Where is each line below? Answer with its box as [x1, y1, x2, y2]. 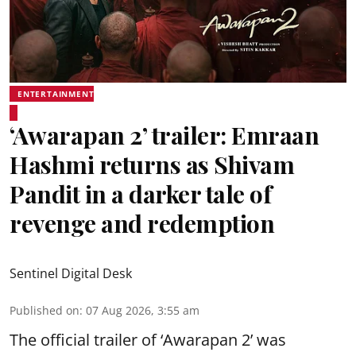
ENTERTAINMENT [17, 88, 95, 99]
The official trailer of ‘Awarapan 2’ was [10, 329, 286, 350]
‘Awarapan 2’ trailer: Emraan [10, 119, 319, 151]
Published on [10, 303, 79, 318]
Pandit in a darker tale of [10, 178, 271, 210]
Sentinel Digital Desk [10, 265, 132, 282]
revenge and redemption [10, 207, 274, 239]
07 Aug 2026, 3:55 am [86, 303, 199, 318]
